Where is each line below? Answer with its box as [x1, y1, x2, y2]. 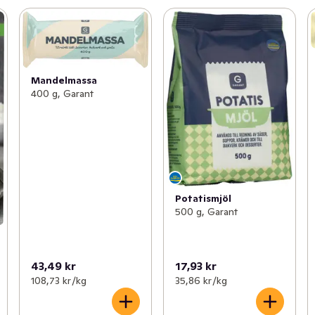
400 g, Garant [30, 86, 94, 100]
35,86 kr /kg [174, 274, 227, 287]
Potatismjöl [174, 191, 231, 205]
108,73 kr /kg [30, 274, 86, 287]
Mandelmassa [30, 73, 97, 86]
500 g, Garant [174, 205, 238, 218]
